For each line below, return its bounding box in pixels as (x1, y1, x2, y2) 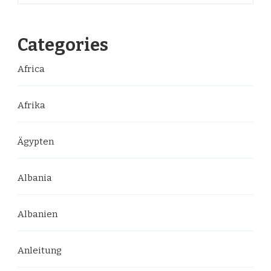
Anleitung (18, 245, 62, 256)
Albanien (18, 209, 57, 220)
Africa (18, 64, 45, 74)
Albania (18, 172, 52, 183)
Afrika (18, 100, 45, 111)
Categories (18, 34, 108, 56)
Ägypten (18, 136, 54, 147)
